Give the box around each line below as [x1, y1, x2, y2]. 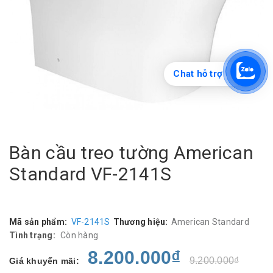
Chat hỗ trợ [173, 68, 222, 79]
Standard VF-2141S [9, 163, 172, 185]
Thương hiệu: [113, 216, 168, 227]
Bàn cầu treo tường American [9, 141, 254, 163]
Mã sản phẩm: [9, 216, 67, 227]
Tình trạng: [9, 230, 55, 240]
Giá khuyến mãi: [9, 255, 79, 266]
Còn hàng [60, 230, 98, 240]
